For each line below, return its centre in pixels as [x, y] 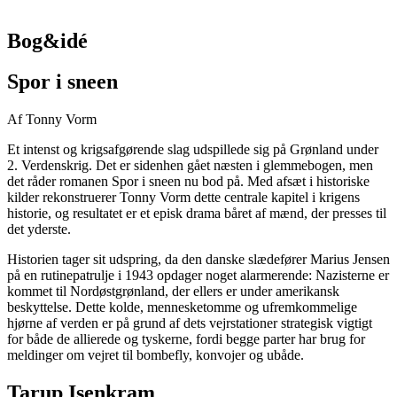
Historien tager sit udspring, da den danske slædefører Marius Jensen [198, 260]
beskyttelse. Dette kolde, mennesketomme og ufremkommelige [182, 307]
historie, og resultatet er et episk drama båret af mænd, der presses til [197, 214]
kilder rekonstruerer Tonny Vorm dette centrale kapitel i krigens [183, 198]
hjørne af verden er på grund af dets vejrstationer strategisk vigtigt [190, 323]
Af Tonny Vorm [52, 120]
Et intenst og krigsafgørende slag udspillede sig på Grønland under [193, 150]
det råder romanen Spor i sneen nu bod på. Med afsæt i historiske [188, 182]
